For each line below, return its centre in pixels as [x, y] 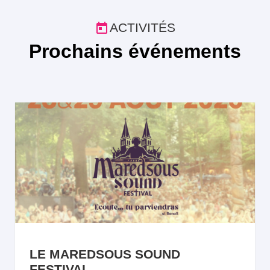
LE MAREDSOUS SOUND [105, 254]
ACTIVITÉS [143, 27]
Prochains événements [135, 51]
